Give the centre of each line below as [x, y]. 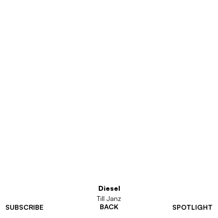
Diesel [109, 188]
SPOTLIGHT [192, 207]
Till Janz [109, 198]
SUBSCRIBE [24, 207]
